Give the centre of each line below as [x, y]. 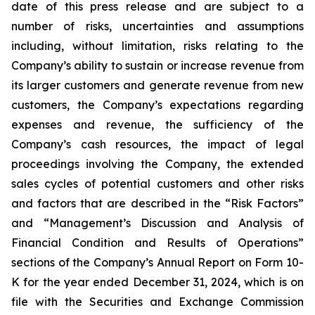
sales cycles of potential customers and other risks [157, 184]
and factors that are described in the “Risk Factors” [157, 203]
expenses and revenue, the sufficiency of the [157, 124]
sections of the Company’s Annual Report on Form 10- [157, 262]
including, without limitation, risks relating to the [157, 46]
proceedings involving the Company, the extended [157, 164]
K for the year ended [72, 282]
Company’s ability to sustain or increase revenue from [157, 65]
